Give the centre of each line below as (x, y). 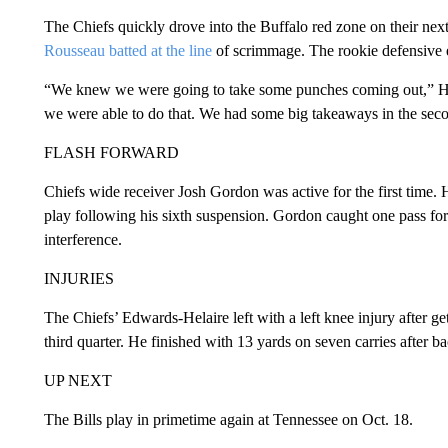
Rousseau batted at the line (127, 50)
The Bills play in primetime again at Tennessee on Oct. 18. (228, 419)
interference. (82, 239)
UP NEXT (77, 380)
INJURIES (78, 278)
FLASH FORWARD (111, 152)
